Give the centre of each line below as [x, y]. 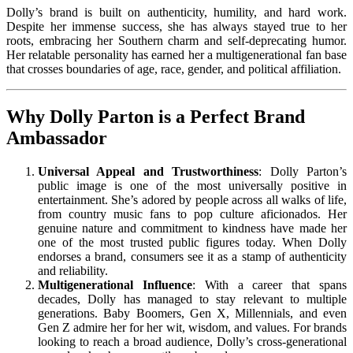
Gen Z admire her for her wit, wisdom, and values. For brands [192, 328]
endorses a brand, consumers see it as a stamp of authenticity [192, 257]
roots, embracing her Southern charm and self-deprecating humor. [176, 41]
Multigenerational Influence [115, 285]
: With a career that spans [269, 285]
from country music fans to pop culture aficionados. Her [192, 214]
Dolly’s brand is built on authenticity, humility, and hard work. [176, 13]
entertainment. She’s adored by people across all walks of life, [192, 200]
